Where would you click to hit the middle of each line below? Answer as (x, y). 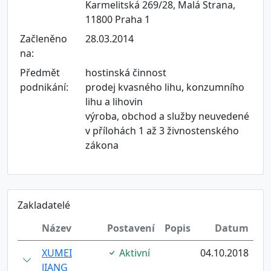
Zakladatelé (44, 205)
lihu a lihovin (114, 102)
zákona (102, 145)
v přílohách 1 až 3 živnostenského (162, 131)
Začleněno (44, 39)
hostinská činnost (126, 73)
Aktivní (133, 253)
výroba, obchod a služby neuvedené (167, 116)
